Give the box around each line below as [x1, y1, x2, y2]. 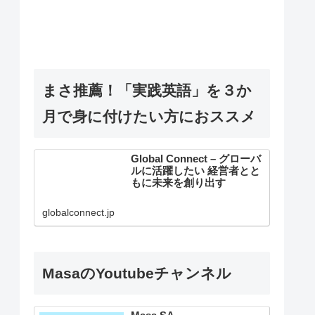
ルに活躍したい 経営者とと [131, 165, 261, 177]
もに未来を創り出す [131, 177, 226, 189]
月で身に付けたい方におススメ [42, 108, 256, 124]
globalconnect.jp [42, 207, 115, 219]
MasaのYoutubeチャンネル [42, 264, 231, 281]
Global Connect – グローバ [131, 153, 262, 165]
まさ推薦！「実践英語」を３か [42, 82, 252, 98]
